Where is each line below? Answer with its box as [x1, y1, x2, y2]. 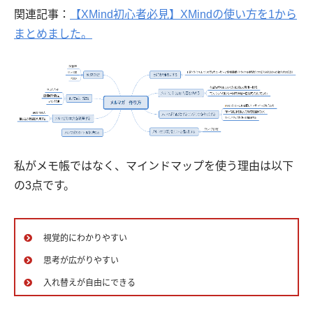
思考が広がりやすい [43, 256, 119, 266]
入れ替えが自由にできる [43, 278, 136, 289]
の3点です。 [14, 180, 75, 192]
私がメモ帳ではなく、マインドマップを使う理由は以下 [14, 160, 293, 173]
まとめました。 [14, 28, 92, 41]
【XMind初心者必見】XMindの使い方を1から [70, 8, 297, 21]
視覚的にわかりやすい [43, 233, 127, 244]
